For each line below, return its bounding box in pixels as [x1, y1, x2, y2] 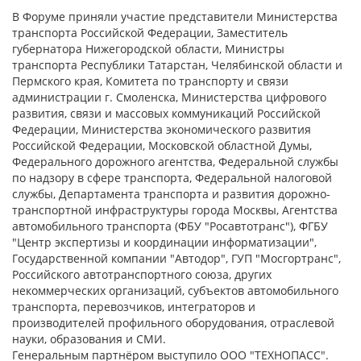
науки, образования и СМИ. [12, 331, 166, 346]
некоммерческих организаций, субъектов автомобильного [12, 283, 338, 298]
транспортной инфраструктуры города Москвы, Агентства [12, 202, 338, 218]
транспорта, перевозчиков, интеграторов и [12, 299, 255, 314]
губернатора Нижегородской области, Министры [12, 41, 284, 56]
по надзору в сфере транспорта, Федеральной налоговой [12, 170, 332, 185]
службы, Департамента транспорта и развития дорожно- [12, 186, 330, 201]
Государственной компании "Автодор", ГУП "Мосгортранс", [12, 251, 341, 266]
